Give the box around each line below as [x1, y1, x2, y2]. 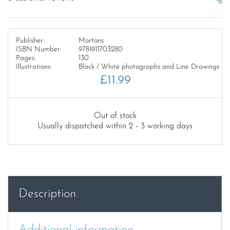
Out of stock [93, 112, 137, 121]
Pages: [16, 54, 35, 63]
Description [18, 188, 76, 201]
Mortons [78, 37, 104, 45]
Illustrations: [16, 63, 51, 71]
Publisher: [16, 37, 44, 45]
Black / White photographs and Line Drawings [78, 63, 219, 71]
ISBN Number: [16, 46, 61, 54]
